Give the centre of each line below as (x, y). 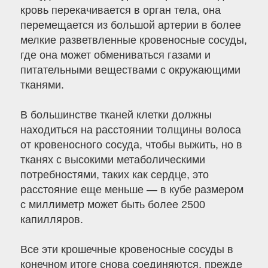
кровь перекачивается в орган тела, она (120, 10)
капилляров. (51, 220)
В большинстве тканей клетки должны (116, 115)
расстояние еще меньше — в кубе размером (132, 190)
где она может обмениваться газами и (115, 55)
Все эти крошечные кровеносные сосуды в (127, 250)
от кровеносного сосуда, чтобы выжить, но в (131, 145)
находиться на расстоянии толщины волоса (130, 130)
